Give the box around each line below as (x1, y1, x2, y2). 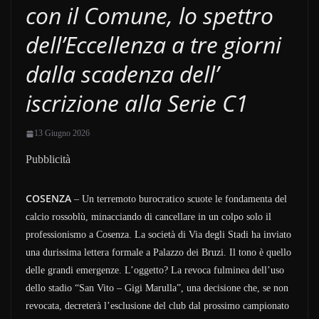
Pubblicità (26, 153, 70, 165)
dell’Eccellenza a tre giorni (26, 29, 281, 60)
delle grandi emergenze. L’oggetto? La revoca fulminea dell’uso (26, 265, 284, 276)
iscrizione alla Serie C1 (26, 88, 249, 118)
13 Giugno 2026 (34, 128, 90, 138)
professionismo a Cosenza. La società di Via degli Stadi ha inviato (26, 229, 291, 240)
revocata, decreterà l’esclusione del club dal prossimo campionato (26, 300, 289, 311)
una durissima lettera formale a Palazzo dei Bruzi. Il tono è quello (26, 247, 291, 258)
